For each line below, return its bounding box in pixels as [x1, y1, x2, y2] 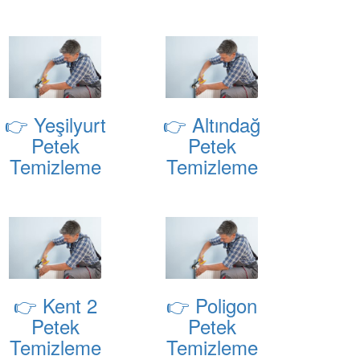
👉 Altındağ [163, 110, 260, 139]
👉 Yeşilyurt [4, 110, 106, 139]
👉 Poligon [166, 291, 257, 320]
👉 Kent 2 [13, 291, 97, 320]
